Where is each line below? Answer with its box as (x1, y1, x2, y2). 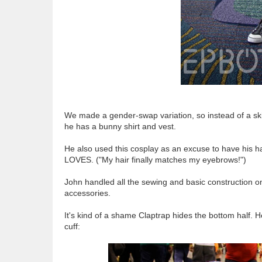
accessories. (64, 188, 111, 198)
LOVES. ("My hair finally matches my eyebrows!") (64, 154, 246, 164)
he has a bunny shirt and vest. (64, 121, 176, 131)
